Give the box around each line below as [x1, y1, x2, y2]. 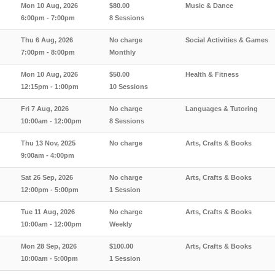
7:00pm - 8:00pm [21, 48, 75, 56]
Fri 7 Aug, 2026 [21, 105, 69, 112]
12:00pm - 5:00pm [21, 186, 79, 193]
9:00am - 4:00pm [21, 152, 74, 159]
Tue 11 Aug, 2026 [21, 208, 75, 215]
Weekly [109, 220, 132, 228]
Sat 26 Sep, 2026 [21, 174, 73, 181]
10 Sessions [109, 83, 148, 90]
